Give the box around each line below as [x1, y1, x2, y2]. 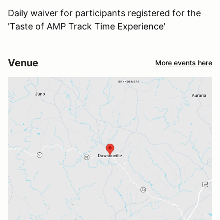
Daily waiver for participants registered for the [8, 7, 201, 18]
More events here [155, 58, 212, 67]
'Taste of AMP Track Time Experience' [8, 21, 165, 31]
